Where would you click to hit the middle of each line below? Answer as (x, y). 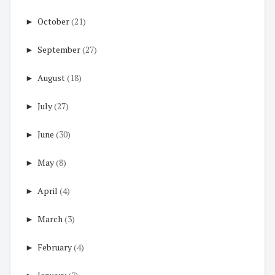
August (51, 78)
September (59, 50)
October (53, 21)
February (55, 247)
